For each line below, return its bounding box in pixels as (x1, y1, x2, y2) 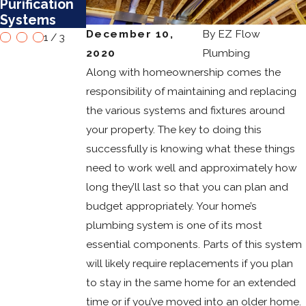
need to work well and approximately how (85, 161, 297, 174)
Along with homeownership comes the (85, 65, 281, 79)
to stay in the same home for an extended (85, 275, 296, 289)
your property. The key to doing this (85, 122, 262, 136)
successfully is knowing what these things (85, 141, 295, 155)
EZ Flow (218, 27, 261, 40)
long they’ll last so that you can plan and (85, 180, 288, 193)
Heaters (171, 12, 225, 28)
